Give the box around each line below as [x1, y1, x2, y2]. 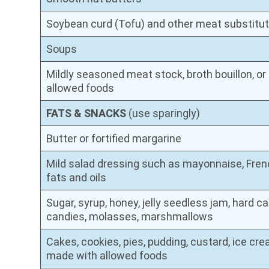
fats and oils [46, 171, 107, 184]
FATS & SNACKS [46, 106, 129, 119]
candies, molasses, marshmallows [46, 210, 214, 223]
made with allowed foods [46, 249, 168, 262]
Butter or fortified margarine [46, 131, 182, 145]
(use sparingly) [128, 106, 201, 119]
